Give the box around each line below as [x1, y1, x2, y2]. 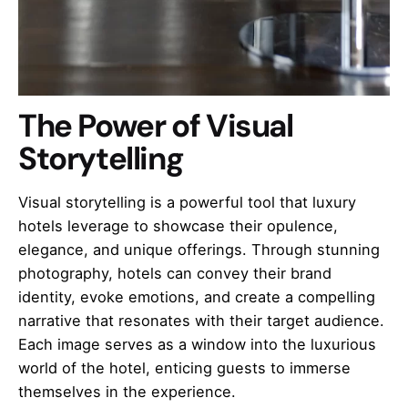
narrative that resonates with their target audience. [18, 311, 384, 331]
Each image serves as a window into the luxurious [18, 335, 376, 354]
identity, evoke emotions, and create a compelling [18, 288, 375, 307]
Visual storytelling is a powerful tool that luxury [18, 193, 356, 212]
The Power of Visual [18, 105, 293, 147]
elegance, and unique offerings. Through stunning [18, 240, 380, 260]
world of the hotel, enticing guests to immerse [18, 359, 351, 378]
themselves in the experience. [18, 382, 236, 402]
